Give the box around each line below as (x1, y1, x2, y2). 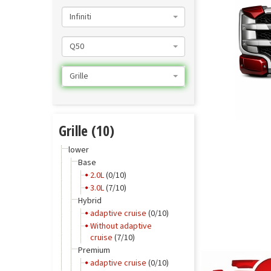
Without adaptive (90, 220, 152, 232)
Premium (78, 244, 110, 256)
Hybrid (78, 195, 102, 207)
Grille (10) (59, 120, 114, 140)
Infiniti (70, 11, 91, 23)
